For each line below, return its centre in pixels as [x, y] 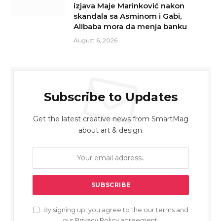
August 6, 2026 [95, 40]
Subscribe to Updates [111, 97]
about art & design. [111, 130]
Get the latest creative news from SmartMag [111, 119]
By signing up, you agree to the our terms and [115, 210]
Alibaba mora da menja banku [130, 26]
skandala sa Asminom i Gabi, [128, 16]
